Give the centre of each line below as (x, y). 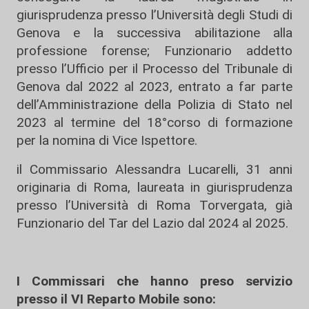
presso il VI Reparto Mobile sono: (116, 299)
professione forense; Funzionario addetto (154, 51)
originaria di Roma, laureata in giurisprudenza (154, 187)
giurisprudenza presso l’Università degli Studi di (154, 15)
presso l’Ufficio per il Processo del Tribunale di (154, 69)
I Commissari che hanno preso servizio (154, 281)
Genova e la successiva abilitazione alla (154, 33)
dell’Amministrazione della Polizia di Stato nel (154, 104)
